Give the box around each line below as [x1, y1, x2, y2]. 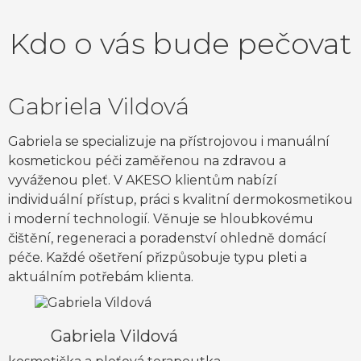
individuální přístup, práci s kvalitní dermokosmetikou [8, 192, 353, 208]
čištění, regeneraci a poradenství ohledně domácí [8, 230, 326, 247]
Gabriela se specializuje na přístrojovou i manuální [8, 134, 330, 150]
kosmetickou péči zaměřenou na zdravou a [8, 153, 286, 169]
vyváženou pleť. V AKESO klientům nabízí [8, 172, 277, 189]
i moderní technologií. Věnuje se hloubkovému [8, 211, 313, 227]
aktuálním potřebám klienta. [8, 269, 193, 285]
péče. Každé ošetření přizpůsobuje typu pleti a [8, 250, 307, 266]
